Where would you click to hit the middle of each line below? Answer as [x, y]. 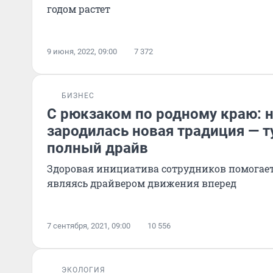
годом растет [79, 9]
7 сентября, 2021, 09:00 [89, 226]
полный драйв [97, 148]
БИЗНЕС [78, 96]
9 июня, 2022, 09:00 [82, 51]
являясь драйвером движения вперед [142, 183]
